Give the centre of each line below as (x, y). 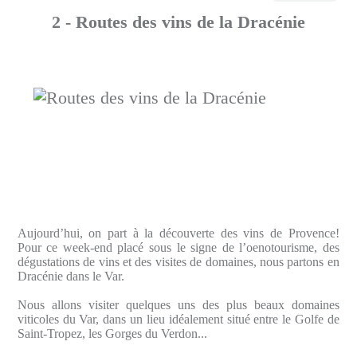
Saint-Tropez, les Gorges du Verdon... (112, 334)
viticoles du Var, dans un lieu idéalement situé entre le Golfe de (178, 320)
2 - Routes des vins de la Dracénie (178, 22)
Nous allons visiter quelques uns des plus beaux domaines (178, 305)
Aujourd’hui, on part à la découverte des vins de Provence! (178, 233)
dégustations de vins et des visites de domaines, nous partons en (178, 262)
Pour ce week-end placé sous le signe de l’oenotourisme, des (178, 248)
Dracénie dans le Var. (71, 277)
